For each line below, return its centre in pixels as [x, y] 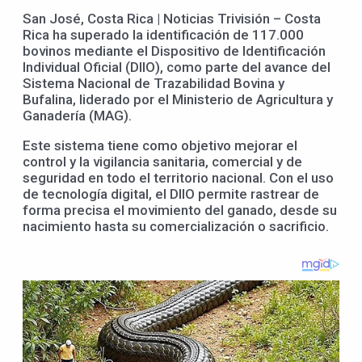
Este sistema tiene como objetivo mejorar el [160, 145]
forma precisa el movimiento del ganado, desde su [180, 210]
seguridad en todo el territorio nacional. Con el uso [178, 177]
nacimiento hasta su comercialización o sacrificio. [176, 226]
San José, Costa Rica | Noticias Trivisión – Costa [172, 18]
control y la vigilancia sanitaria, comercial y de [162, 161]
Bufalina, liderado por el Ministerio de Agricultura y [178, 99]
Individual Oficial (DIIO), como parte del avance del [177, 67]
